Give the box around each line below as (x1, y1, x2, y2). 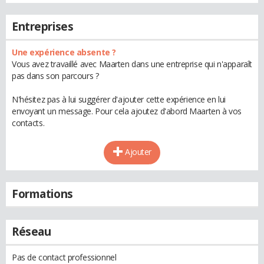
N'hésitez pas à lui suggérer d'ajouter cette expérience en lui (12, 94, 226, 105)
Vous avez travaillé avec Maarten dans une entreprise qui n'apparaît (12, 58, 252, 70)
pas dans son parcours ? (12, 70, 99, 81)
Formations (12, 186, 73, 202)
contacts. (12, 117, 45, 128)
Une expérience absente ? (12, 47, 116, 58)
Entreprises (12, 19, 74, 34)
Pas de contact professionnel (12, 252, 117, 263)
